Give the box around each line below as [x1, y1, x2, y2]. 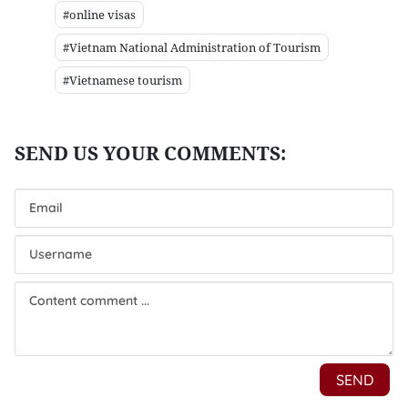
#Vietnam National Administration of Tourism [63, 39, 321, 56]
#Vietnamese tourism [63, 72, 182, 88]
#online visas [63, 6, 136, 23]
